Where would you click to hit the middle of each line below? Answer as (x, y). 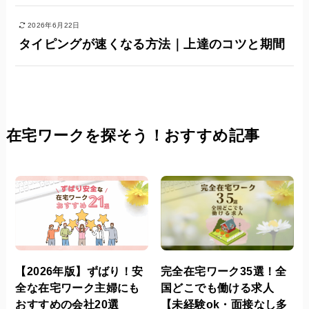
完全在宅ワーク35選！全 (223, 271)
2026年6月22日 (53, 26)
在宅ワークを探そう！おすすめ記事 (133, 136)
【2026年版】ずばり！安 (79, 271)
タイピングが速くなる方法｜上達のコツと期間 (152, 44)
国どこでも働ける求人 (217, 288)
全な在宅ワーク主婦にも (78, 288)
